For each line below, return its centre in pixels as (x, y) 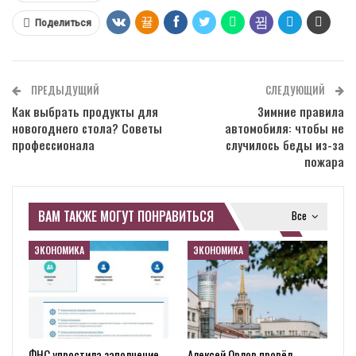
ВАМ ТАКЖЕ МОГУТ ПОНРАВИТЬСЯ (126, 217)
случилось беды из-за (285, 145)
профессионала (53, 145)
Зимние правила (301, 112)
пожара (324, 162)
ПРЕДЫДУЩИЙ (64, 90)
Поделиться (63, 23)
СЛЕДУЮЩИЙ (296, 90)
